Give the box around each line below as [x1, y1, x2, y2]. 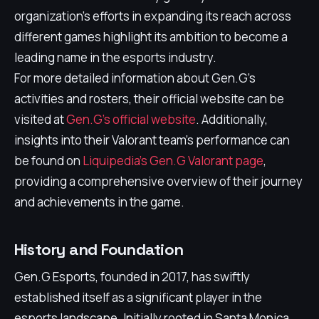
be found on [14, 152, 83, 169]
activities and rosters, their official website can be [14, 90, 284, 107]
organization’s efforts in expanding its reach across [14, 8, 291, 24]
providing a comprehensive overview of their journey [14, 173, 303, 189]
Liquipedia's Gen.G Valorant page [83, 152, 263, 169]
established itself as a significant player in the [14, 289, 262, 305]
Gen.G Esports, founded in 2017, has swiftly [14, 268, 250, 285]
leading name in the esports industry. [14, 49, 216, 66]
